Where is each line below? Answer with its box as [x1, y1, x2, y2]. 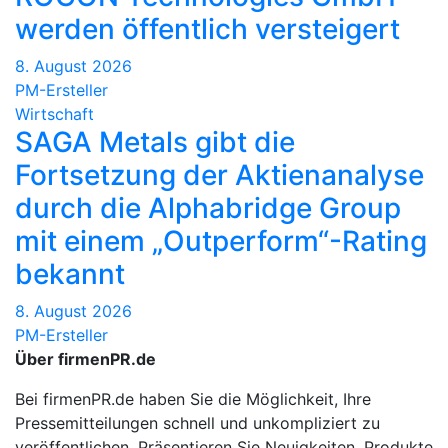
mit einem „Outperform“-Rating [15, 224, 427, 259]
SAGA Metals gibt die [15, 125, 295, 160]
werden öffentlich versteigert [15, 12, 400, 47]
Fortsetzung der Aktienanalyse [15, 158, 424, 193]
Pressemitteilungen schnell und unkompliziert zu [15, 413, 380, 434]
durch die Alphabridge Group [15, 191, 401, 226]
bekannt [15, 257, 125, 292]
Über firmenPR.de [15, 349, 156, 370]
